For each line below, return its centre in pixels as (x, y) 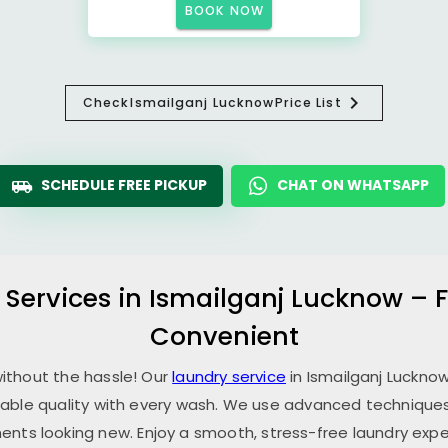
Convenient (224, 336)
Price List (308, 102)
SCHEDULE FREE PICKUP (124, 185)
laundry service (229, 376)
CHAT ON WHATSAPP (353, 185)
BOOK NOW (224, 10)
